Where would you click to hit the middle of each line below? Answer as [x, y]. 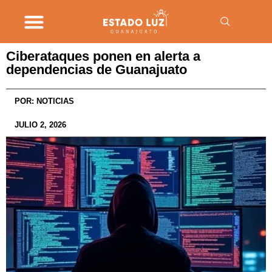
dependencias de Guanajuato [97, 70]
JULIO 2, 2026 [40, 125]
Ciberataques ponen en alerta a [103, 56]
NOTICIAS [54, 101]
